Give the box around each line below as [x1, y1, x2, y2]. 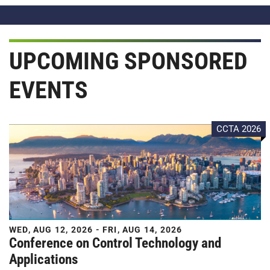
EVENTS [9, 75, 88, 104]
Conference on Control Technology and [9, 235, 221, 251]
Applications [9, 251, 78, 268]
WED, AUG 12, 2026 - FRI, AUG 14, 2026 [9, 225, 183, 235]
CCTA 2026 [216, 123, 261, 134]
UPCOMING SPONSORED [9, 46, 248, 75]
